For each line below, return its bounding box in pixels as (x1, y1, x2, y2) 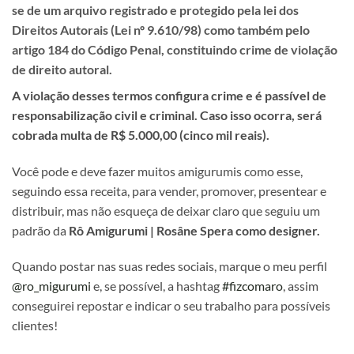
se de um (12, 2, 63, 17)
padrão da (12, 222, 69, 238)
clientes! (12, 318, 58, 333)
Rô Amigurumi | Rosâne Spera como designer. (69, 222, 320, 238)
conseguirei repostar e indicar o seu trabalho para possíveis (12, 298, 330, 314)
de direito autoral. (12, 61, 112, 77)
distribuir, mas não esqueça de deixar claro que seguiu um (12, 202, 320, 218)
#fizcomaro (222, 278, 283, 294)
